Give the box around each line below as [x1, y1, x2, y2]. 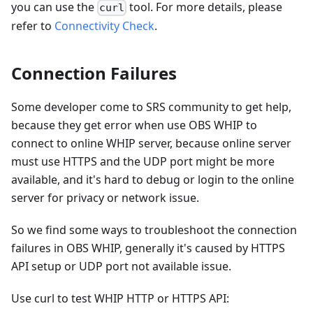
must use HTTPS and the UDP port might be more [11, 154, 275, 170]
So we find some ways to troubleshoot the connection [11, 222, 297, 238]
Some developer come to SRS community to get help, [11, 99, 291, 115]
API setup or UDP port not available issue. [11, 259, 231, 275]
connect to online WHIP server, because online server [11, 136, 291, 152]
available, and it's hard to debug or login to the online [11, 172, 294, 188]
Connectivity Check [54, 18, 154, 34]
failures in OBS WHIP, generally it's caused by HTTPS [11, 240, 285, 256]
